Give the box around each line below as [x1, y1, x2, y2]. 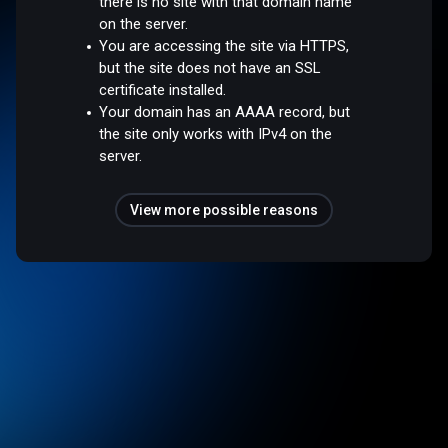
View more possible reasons [130, 201, 318, 218]
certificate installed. [99, 80, 227, 99]
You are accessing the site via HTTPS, [99, 36, 350, 55]
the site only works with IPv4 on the [99, 124, 333, 143]
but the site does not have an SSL [99, 58, 321, 77]
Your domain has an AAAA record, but [99, 102, 351, 121]
